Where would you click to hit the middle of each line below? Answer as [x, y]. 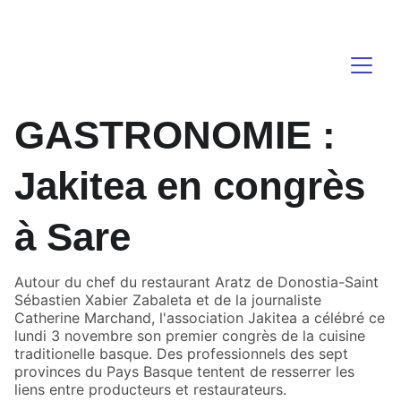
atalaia [174, 18]
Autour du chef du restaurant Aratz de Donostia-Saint [196, 282]
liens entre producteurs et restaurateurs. [150, 389]
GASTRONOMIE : [175, 135]
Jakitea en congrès [190, 186]
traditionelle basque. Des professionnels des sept [181, 354]
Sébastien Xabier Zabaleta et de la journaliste [168, 300]
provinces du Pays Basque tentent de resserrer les [184, 371]
